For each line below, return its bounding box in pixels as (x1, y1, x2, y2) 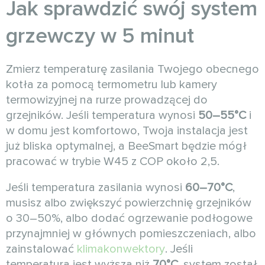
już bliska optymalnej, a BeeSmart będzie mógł (6, 138, 247, 153)
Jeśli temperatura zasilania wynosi (6, 180, 185, 195)
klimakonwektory (77, 241, 165, 256)
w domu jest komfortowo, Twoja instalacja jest (6, 123, 248, 138)
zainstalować (6, 241, 77, 256)
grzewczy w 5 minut (6, 22, 194, 49)
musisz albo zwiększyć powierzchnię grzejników (6, 195, 251, 210)
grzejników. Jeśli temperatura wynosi (6, 108, 198, 122)
